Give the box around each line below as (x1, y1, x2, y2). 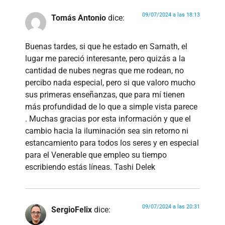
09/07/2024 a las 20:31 (142, 203, 200, 210)
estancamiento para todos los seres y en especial (25, 138, 199, 148)
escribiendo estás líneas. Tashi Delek (25, 162, 155, 172)
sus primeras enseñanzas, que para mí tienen (25, 89, 185, 99)
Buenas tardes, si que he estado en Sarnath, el (25, 41, 187, 51)
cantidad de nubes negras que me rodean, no (25, 65, 184, 75)
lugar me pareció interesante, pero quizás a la (25, 53, 185, 63)
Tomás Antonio (51, 13, 106, 23)
